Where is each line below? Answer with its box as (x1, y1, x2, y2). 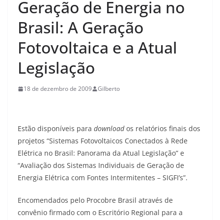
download (94, 124, 124, 134)
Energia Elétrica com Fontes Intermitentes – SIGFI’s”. (18, 173, 188, 183)
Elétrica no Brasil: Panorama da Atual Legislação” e (18, 148, 184, 158)
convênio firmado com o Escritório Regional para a (18, 208, 183, 218)
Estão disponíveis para (18, 124, 94, 134)
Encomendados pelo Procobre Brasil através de (18, 195, 173, 205)
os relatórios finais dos (124, 124, 200, 134)
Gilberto (98, 84, 120, 93)
